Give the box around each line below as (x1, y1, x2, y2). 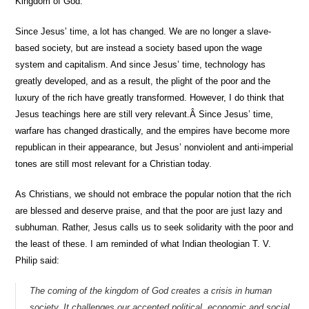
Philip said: (15, 255, 60, 266)
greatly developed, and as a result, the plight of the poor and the (15, 76, 271, 86)
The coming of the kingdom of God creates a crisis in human (30, 286, 272, 296)
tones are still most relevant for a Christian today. (15, 159, 212, 169)
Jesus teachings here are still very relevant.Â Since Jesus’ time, (15, 109, 274, 119)
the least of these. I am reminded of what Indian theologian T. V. (15, 239, 272, 249)
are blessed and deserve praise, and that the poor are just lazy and (15, 206, 283, 216)
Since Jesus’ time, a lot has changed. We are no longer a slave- (15, 26, 272, 37)
